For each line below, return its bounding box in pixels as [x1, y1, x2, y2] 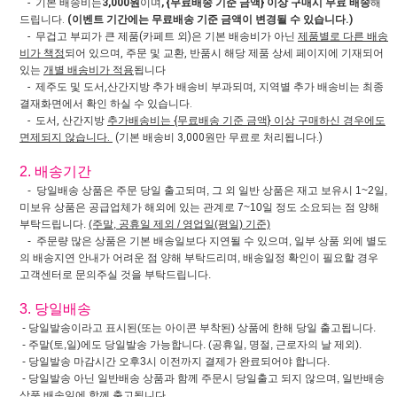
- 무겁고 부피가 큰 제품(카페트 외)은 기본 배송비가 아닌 [19, 30, 298, 43]
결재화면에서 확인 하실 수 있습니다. [19, 97, 192, 111]
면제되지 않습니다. [19, 131, 113, 144]
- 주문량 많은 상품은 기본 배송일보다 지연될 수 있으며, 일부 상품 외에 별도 [19, 235, 387, 248]
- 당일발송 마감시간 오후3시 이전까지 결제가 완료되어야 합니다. [19, 355, 330, 369]
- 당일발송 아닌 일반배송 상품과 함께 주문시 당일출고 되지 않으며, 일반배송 [19, 372, 385, 385]
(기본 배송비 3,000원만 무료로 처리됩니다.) [113, 131, 323, 144]
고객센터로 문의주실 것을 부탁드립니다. [19, 269, 211, 282]
